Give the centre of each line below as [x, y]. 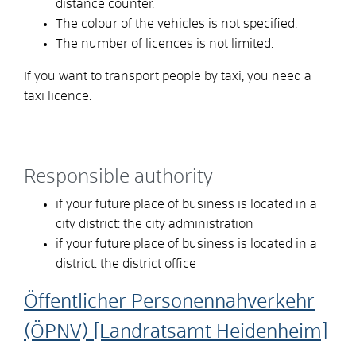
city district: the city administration [155, 224]
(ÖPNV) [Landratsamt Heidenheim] [176, 332]
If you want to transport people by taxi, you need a [168, 76]
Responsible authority [118, 177]
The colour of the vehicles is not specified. [176, 23]
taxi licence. [58, 96]
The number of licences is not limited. [164, 43]
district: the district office [126, 263]
